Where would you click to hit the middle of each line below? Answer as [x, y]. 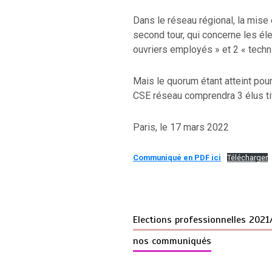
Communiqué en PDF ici [177, 157]
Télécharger [247, 157]
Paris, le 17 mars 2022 [181, 127]
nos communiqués [172, 241]
